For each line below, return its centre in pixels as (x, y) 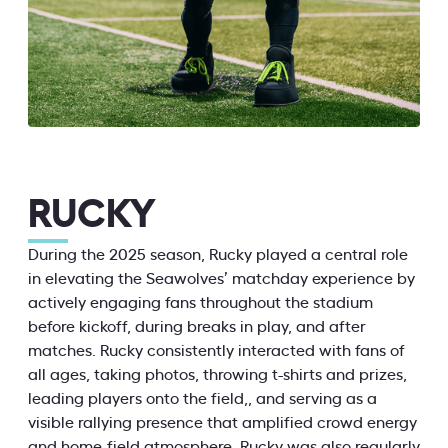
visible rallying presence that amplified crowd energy (222, 423)
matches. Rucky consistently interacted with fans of (216, 351)
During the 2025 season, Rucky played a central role (218, 255)
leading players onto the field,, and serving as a (202, 399)
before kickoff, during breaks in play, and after (197, 327)
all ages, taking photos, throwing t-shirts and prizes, (217, 375)
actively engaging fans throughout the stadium (200, 303)
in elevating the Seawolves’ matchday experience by (221, 279)
